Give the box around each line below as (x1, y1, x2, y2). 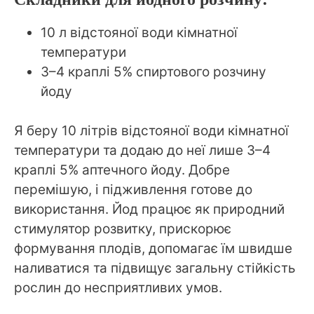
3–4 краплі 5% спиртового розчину (41, 63, 266, 80)
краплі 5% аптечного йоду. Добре (14, 162, 230, 179)
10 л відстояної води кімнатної (41, 24, 238, 41)
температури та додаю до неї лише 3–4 (14, 142, 271, 159)
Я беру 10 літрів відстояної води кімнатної (14, 123, 289, 139)
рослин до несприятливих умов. (14, 280, 222, 296)
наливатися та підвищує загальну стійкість (14, 260, 296, 277)
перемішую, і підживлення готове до (14, 182, 252, 198)
